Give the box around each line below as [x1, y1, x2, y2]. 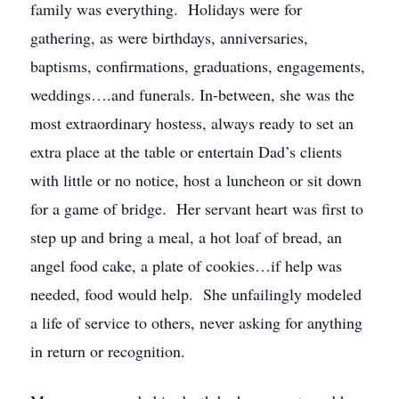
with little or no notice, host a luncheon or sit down [30, 169, 362, 191]
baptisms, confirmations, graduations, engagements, [30, 55, 365, 77]
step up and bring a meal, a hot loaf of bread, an [30, 226, 342, 248]
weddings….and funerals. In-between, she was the [30, 84, 354, 105]
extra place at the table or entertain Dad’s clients [30, 141, 342, 162]
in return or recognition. [30, 340, 185, 362]
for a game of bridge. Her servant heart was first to [30, 198, 363, 219]
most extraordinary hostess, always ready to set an [30, 112, 354, 134]
